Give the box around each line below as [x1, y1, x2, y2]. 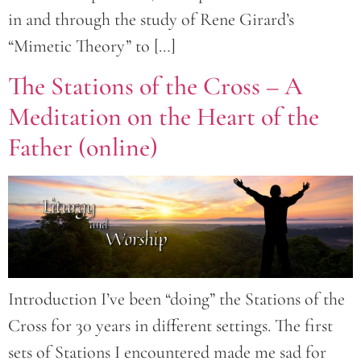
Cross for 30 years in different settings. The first [8, 315, 333, 337]
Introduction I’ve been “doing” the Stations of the [8, 288, 345, 310]
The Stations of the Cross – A [8, 70, 303, 102]
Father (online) [8, 131, 158, 164]
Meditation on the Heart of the [8, 101, 319, 133]
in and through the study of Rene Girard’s [8, 8, 294, 30]
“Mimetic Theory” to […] [8, 35, 176, 56]
